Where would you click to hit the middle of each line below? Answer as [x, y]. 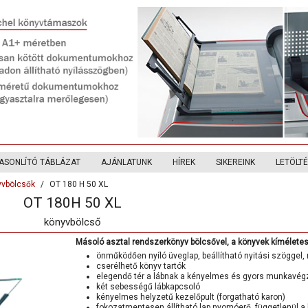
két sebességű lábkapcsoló [148, 287]
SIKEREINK [235, 162]
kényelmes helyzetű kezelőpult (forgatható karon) [191, 297]
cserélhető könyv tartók [141, 266]
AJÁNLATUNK [126, 162]
